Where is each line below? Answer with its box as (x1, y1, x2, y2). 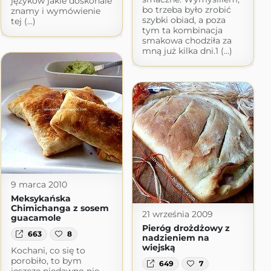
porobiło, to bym (10, 255, 82, 267)
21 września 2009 (142, 208, 213, 220)
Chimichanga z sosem (10, 202, 109, 214)
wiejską (142, 241, 175, 253)
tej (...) (10, 15, 36, 27)
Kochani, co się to (10, 245, 85, 256)
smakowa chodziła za (142, 34, 232, 46)
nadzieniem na (142, 232, 209, 243)
